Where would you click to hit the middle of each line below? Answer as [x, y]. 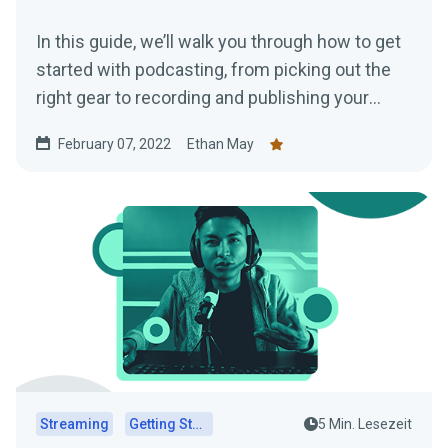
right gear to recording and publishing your [202, 97]
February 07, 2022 [114, 144]
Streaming [74, 424]
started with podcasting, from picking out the [213, 69]
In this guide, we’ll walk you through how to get [218, 41]
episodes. [75, 125]
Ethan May [220, 144]
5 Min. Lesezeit [365, 424]
